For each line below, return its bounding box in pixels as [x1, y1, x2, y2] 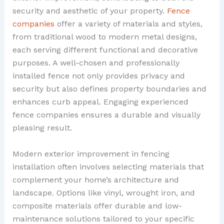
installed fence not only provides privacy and [12, 70, 185, 80]
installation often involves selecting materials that [12, 161, 204, 171]
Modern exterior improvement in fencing [12, 148, 169, 158]
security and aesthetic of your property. [12, 5, 167, 15]
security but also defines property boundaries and [12, 83, 206, 93]
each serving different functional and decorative [12, 44, 198, 54]
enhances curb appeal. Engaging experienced [12, 96, 188, 106]
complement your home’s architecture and [12, 174, 179, 184]
